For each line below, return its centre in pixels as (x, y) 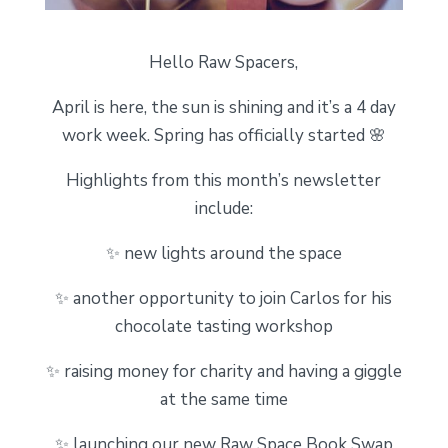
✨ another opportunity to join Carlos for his (224, 298)
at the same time (223, 399)
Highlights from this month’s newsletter (224, 180)
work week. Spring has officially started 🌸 (223, 135)
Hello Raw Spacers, (224, 62)
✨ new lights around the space (223, 253)
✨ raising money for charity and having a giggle (223, 371)
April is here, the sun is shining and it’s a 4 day (223, 107)
